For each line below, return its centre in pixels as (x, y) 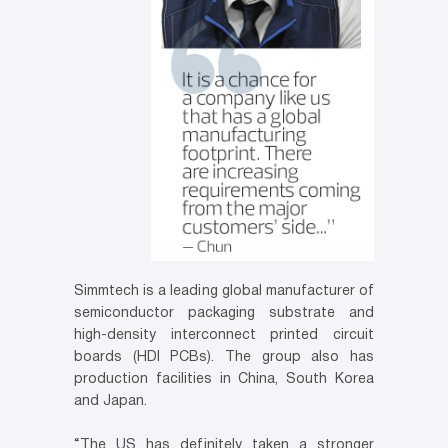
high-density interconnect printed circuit (224, 336)
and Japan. (110, 402)
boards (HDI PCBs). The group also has (224, 358)
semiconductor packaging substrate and (224, 314)
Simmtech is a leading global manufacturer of (224, 292)
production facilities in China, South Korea (224, 380)
